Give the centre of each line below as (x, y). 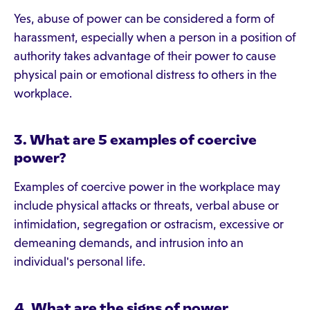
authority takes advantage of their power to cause (145, 56)
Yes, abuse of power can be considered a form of (144, 19)
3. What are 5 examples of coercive (135, 140)
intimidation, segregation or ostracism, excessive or (149, 224)
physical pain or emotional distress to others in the (145, 75)
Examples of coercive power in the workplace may (147, 187)
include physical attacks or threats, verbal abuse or (146, 206)
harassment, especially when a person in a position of (155, 37)
